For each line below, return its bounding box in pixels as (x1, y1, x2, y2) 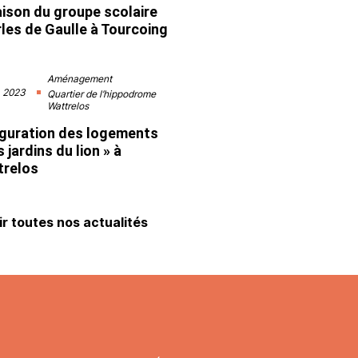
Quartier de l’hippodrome (47, 87, 157, 100)
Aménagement (47, 72, 113, 85)
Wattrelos (47, 99, 89, 112)
